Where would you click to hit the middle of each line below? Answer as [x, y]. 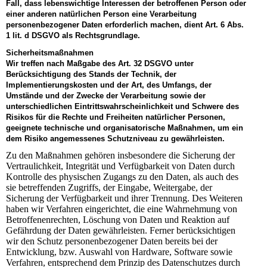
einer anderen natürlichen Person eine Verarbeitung [101, 14]
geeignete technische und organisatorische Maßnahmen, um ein [125, 128]
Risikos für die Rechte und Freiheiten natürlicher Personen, [116, 117]
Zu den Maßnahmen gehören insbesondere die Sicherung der [120, 155]
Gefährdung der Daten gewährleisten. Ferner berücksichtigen [121, 230]
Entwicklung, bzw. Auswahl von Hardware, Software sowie [119, 252]
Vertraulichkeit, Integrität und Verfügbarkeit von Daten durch [120, 166]
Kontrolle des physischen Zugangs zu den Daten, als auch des [122, 176]
